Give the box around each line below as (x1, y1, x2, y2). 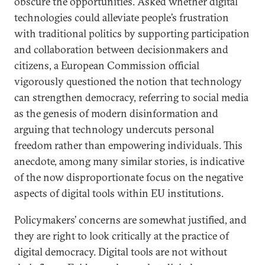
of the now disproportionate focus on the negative (14, 170, 243, 184)
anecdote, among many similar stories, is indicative (14, 154, 244, 168)
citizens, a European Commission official (14, 59, 199, 72)
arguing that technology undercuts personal (14, 122, 214, 136)
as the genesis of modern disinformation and (14, 106, 218, 120)
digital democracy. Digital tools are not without (14, 245, 227, 258)
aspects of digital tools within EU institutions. (14, 186, 224, 200)
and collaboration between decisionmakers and (14, 43, 228, 56)
